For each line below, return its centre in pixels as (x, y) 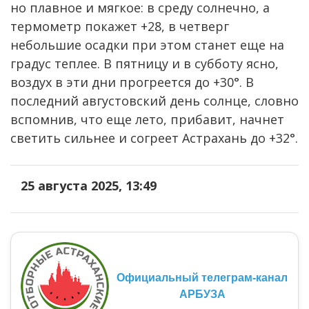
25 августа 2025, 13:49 (89, 185)
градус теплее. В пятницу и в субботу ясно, (144, 63)
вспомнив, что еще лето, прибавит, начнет (147, 119)
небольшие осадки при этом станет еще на (147, 44)
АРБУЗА (202, 294)
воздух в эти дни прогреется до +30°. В (132, 82)
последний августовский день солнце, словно (154, 100)
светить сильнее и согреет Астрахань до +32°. (154, 138)
